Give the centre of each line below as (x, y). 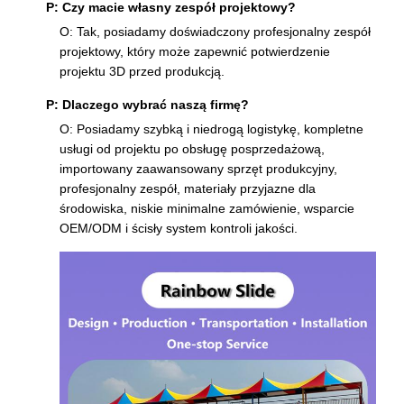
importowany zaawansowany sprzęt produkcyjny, (198, 169)
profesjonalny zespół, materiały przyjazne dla (188, 189)
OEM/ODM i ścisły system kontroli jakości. (179, 229)
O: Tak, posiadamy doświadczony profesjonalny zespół (215, 32)
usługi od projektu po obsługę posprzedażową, (192, 149)
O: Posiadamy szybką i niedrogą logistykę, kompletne (211, 129)
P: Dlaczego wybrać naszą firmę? (147, 105)
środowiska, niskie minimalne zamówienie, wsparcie (207, 209)
